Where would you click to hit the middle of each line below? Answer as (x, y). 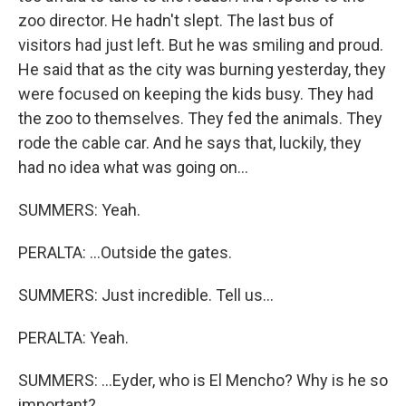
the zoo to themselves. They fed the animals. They (200, 118)
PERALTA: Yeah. (73, 338)
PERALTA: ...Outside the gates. (125, 252)
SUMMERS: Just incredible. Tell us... (146, 295)
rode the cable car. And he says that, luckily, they (190, 143)
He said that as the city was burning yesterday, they (202, 69)
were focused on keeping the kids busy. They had (196, 94)
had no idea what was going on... (133, 167)
